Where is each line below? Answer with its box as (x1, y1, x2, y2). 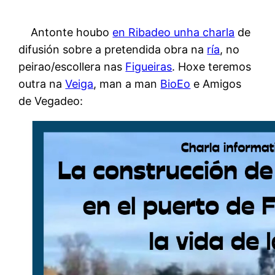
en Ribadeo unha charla (112, 25, 235, 39)
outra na (18, 77, 66, 90)
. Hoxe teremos (172, 60, 252, 73)
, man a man (93, 77, 161, 90)
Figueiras (125, 60, 172, 73)
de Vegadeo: (18, 94, 87, 107)
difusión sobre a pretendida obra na (18, 42, 207, 56)
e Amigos (190, 77, 242, 90)
